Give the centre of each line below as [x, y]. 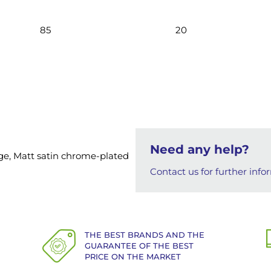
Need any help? [200, 149]
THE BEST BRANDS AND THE [145, 235]
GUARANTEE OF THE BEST [139, 246]
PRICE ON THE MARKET [133, 256]
